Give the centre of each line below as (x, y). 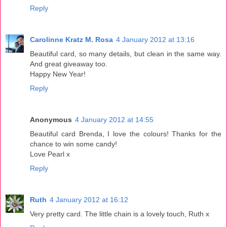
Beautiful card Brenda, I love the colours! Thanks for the (126, 134)
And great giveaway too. (69, 64)
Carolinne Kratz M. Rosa (71, 39)
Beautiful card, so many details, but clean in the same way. (126, 53)
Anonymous (51, 119)
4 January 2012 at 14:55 (114, 119)
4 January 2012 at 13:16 (155, 39)
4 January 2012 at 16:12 (89, 199)
